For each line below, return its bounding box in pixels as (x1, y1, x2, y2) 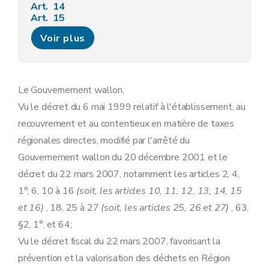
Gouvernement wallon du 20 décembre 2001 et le (18, 151, 228, 164)
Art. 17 (31, 34, 67, 47)
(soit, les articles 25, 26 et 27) (101, 201, 229, 214)
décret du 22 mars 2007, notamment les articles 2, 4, (18, 168, 240, 181)
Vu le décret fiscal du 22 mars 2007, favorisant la (18, 235, 221, 248)
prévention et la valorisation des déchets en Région (18, 252, 230, 265)
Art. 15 (31, 11, 67, 25)
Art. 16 (31, 23, 67, 36)
